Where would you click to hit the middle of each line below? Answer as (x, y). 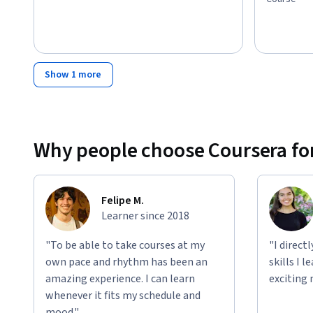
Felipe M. (123, 201)
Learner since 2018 (145, 216)
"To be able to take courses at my (125, 246)
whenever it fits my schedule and (123, 296)
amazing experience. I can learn (120, 279)
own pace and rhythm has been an (126, 262)
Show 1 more (73, 75)
